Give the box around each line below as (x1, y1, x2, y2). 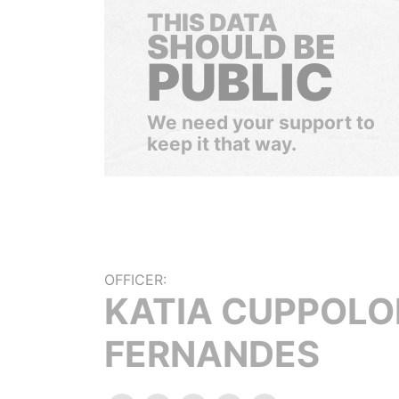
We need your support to (147, 111, 375, 134)
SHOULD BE (147, 27, 336, 67)
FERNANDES (104, 332, 320, 376)
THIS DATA (147, 8, 277, 37)
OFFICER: (104, 271, 167, 289)
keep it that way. (147, 133, 297, 155)
